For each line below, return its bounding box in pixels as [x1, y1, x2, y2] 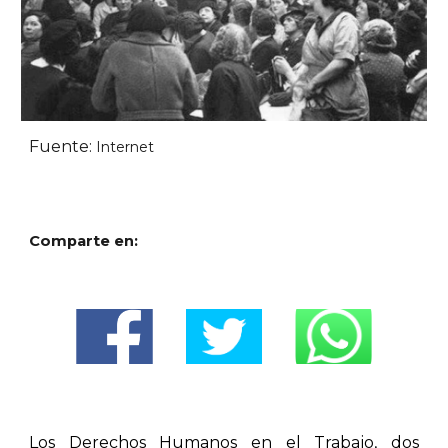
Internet [96, 137, 155, 156]
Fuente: [29, 136, 97, 156]
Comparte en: [29, 232, 139, 250]
